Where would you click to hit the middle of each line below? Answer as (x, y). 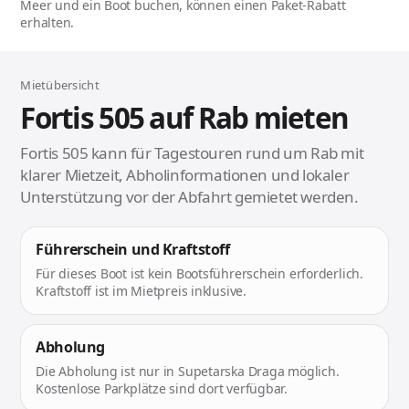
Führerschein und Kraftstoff (133, 250)
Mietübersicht (60, 85)
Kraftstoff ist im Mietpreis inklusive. (141, 291)
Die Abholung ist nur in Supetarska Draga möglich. (188, 372)
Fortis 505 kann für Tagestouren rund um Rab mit (192, 153)
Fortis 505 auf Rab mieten (184, 118)
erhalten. (47, 23)
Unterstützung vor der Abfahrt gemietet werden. (189, 197)
